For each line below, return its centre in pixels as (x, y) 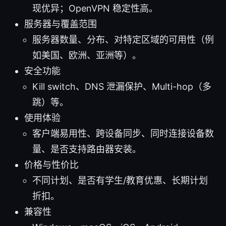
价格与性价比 (51, 164)
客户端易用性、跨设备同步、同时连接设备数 (123, 133)
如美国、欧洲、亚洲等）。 (87, 55)
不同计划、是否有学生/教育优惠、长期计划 (120, 180)
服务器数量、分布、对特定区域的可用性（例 (123, 39)
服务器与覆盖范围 (61, 24)
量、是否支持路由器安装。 (87, 149)
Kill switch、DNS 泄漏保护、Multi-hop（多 (122, 86)
